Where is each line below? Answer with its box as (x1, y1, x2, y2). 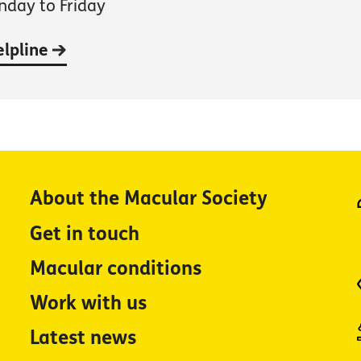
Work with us (30, 291, 147, 315)
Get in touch (30, 222, 140, 246)
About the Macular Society (30, 187, 268, 211)
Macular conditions (30, 256, 202, 280)
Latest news (30, 326, 137, 350)
